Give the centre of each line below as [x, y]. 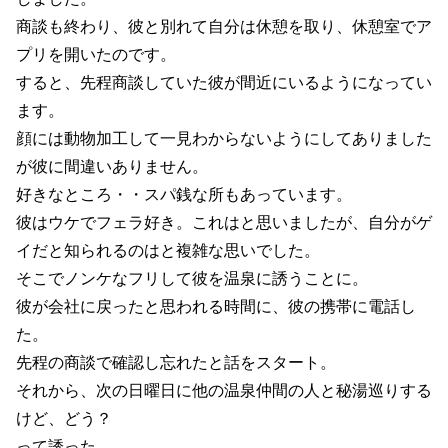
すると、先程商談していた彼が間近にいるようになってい [224, 82]
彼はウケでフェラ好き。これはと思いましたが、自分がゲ [224, 222]
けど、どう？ [64, 418]
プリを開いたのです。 [96, 54]
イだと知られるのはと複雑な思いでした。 [168, 250]
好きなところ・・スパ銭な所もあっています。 [184, 194]
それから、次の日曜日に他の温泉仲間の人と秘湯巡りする [224, 390]
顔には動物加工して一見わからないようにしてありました [224, 138]
